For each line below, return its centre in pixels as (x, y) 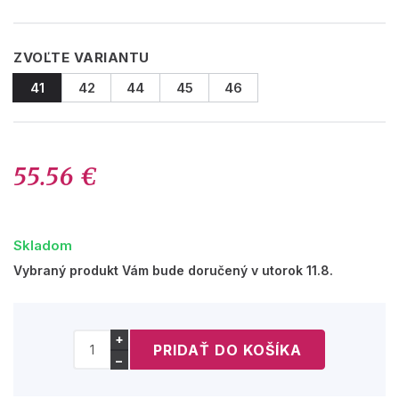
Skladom (43, 245)
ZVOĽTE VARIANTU (81, 57)
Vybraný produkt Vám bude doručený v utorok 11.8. (173, 270)
